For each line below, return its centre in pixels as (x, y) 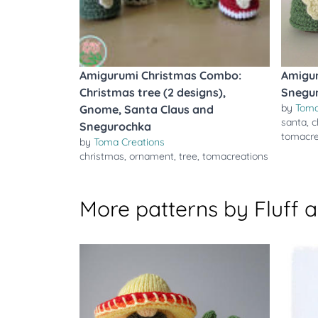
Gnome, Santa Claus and (147, 109)
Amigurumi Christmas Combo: (160, 75)
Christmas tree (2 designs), (153, 92)
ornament (152, 156)
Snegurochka (115, 126)
